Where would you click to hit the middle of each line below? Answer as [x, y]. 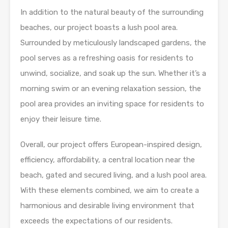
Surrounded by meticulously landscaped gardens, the [113, 43]
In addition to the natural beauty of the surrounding [112, 12]
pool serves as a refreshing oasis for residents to [107, 58]
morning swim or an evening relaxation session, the [111, 89]
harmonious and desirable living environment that [107, 206]
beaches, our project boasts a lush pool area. [99, 28]
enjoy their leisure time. [61, 119]
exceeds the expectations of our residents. [96, 221]
